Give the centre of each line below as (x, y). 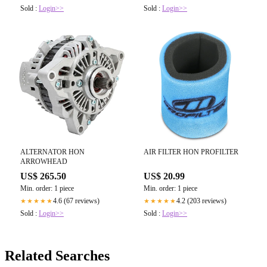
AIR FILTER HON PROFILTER (191, 152)
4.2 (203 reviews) (201, 201)
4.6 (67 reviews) (76, 201)
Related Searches (57, 256)
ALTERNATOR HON (52, 152)
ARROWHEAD (44, 162)
